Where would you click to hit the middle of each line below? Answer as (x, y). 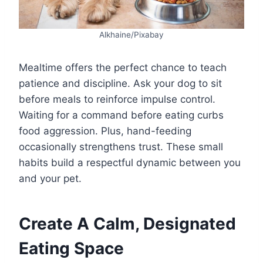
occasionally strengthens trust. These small (121, 147)
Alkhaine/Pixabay (131, 35)
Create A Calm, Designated (127, 224)
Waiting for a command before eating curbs (121, 115)
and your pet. (50, 179)
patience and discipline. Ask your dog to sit (120, 84)
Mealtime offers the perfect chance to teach (123, 68)
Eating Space (71, 249)
